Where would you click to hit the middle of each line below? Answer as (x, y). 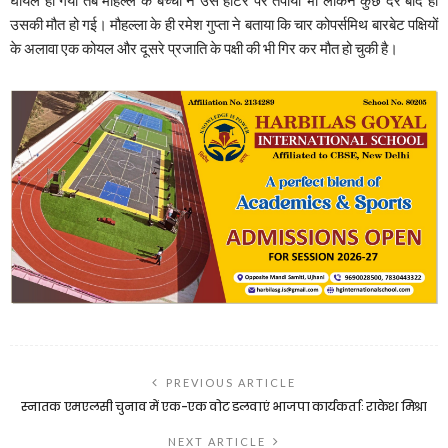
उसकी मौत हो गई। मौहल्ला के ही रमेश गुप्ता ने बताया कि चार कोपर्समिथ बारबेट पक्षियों (224, 23)
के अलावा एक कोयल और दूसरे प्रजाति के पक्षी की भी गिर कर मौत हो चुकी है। (204, 47)
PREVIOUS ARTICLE (231, 382)
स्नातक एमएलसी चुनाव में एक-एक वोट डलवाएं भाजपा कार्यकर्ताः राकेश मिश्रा (224, 406)
